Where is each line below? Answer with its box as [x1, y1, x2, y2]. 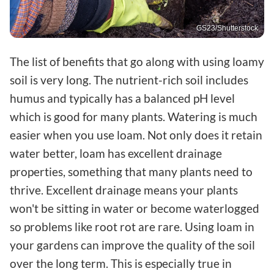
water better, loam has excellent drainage [10, 146, 222, 161]
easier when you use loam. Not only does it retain [10, 128, 262, 143]
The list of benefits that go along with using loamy [10, 54, 264, 69]
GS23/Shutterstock [196, 24, 258, 33]
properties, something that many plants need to [10, 165, 253, 179]
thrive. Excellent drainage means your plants [10, 183, 238, 198]
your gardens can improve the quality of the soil [10, 238, 255, 253]
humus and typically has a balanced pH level [10, 91, 235, 106]
